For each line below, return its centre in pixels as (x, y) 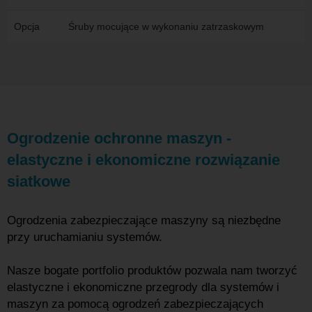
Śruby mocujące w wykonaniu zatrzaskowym (166, 26)
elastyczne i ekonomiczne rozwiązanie (143, 160)
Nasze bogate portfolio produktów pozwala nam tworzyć (152, 271)
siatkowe (39, 181)
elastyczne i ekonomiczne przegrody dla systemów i (143, 287)
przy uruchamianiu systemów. (85, 237)
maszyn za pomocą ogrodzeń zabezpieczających (135, 304)
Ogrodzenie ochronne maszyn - (119, 138)
